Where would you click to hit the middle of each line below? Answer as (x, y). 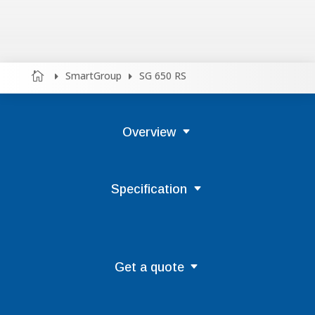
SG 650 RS (162, 76)
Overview (149, 133)
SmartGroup (93, 76)
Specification (149, 189)
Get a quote (149, 267)
